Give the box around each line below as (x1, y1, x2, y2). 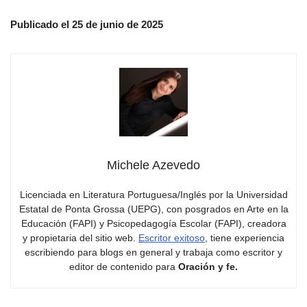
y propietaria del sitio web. (23, 232, 138, 243)
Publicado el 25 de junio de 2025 (10, 19, 163, 30)
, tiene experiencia (205, 232, 284, 243)
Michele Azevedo (107, 158, 200, 172)
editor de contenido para (69, 261, 178, 272)
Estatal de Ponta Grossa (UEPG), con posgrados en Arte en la (19, 204, 288, 214)
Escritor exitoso (138, 232, 205, 243)
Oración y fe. (178, 261, 238, 272)
